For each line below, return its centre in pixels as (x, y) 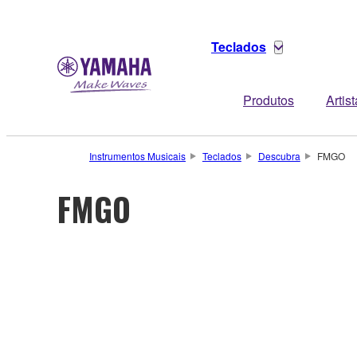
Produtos (269, 100)
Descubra (279, 156)
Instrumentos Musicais (137, 156)
